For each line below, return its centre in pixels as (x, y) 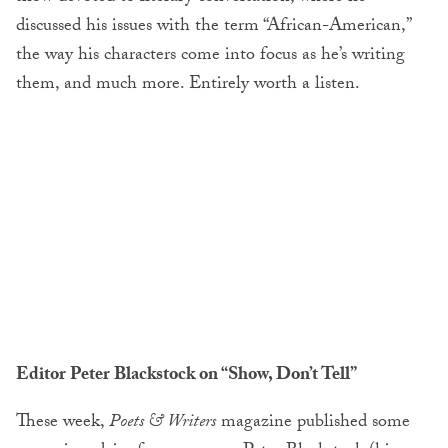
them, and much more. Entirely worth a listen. (188, 85)
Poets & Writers (162, 424)
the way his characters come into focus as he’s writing (210, 56)
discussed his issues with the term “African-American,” (213, 27)
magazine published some (313, 424)
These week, (62, 424)
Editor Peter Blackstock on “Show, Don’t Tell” (186, 377)
